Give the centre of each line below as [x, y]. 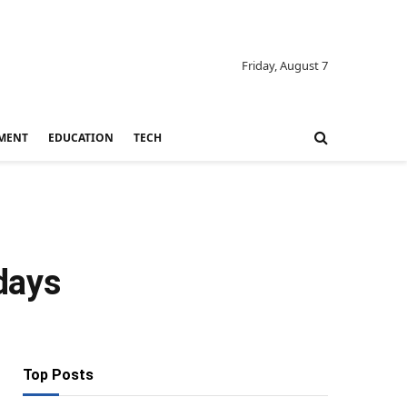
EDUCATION [81, 137]
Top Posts [58, 375]
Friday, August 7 [285, 65]
